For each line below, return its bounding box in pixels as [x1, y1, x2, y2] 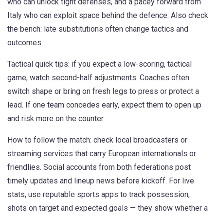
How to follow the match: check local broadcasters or [7, 135, 187, 145]
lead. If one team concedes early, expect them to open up [7, 100, 201, 109]
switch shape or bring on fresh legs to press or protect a [7, 87, 199, 96]
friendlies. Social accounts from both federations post [7, 163, 191, 172]
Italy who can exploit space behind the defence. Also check [7, 11, 208, 20]
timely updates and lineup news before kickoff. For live [7, 176, 194, 185]
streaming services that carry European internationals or [7, 149, 196, 158]
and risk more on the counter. [7, 114, 105, 123]
